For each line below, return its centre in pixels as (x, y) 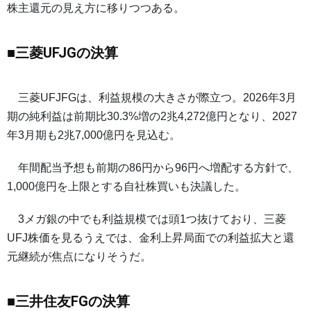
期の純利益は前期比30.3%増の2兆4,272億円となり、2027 (152, 117)
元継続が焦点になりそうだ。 (79, 257)
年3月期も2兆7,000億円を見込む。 (94, 135)
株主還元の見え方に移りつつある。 (96, 8)
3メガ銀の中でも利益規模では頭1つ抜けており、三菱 (146, 219)
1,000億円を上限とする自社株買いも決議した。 (126, 187)
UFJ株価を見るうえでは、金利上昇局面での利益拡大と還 (151, 238)
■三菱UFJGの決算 (62, 53)
